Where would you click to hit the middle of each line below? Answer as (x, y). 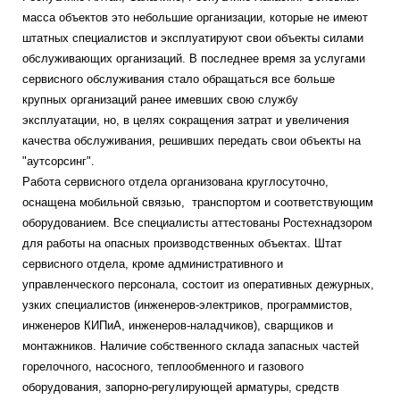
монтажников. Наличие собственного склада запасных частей (191, 346)
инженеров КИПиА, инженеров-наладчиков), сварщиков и (178, 325)
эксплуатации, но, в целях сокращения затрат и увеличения (186, 120)
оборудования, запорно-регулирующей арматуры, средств (181, 387)
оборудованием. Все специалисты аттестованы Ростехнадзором (197, 223)
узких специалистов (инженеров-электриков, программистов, (187, 305)
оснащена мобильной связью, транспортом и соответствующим (198, 202)
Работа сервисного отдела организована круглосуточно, (175, 182)
